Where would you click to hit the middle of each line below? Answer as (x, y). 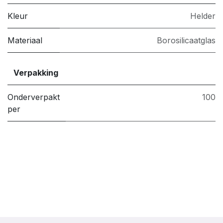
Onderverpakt (34, 97)
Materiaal (25, 40)
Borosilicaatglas (186, 40)
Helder (203, 16)
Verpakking (36, 73)
